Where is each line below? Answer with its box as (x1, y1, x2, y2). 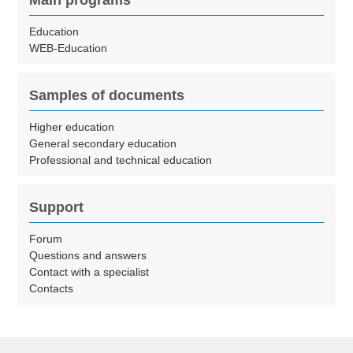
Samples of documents (29, 87, 185, 104)
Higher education (29, 121, 115, 134)
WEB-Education (29, 42, 108, 55)
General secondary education (29, 137, 177, 150)
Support (29, 199, 84, 216)
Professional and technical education (29, 154, 213, 167)
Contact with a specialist (29, 266, 150, 279)
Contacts (29, 282, 74, 295)
